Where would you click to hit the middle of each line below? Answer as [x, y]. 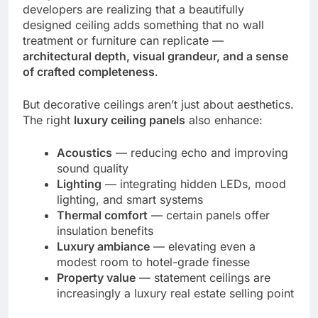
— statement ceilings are [203, 277]
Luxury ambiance [103, 246]
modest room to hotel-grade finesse [153, 262]
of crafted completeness [89, 71]
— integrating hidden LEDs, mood [194, 183]
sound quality [93, 168]
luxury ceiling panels [130, 120]
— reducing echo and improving [200, 152]
